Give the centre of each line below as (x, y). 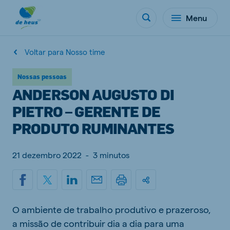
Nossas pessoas (42, 77)
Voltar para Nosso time (65, 52)
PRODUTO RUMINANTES (93, 128)
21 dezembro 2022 (47, 155)
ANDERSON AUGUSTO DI (93, 94)
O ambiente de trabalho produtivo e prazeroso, (112, 209)
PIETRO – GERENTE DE (87, 111)
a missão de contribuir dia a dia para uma (98, 223)
